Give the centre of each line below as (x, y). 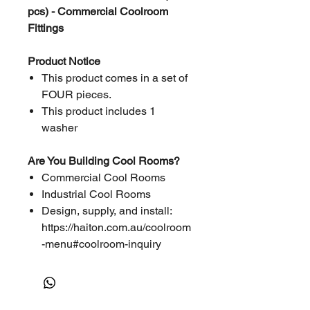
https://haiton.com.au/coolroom (116, 227)
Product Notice (64, 61)
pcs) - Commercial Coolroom (98, 11)
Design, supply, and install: (107, 211)
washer (60, 128)
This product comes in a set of (115, 78)
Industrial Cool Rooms (96, 194)
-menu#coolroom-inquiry (101, 244)
